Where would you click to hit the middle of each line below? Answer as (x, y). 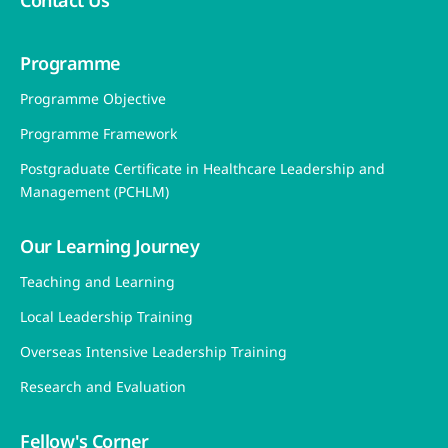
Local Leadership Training (106, 317)
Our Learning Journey (110, 246)
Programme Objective (93, 99)
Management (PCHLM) (94, 192)
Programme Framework (98, 134)
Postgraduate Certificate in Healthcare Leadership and (202, 169)
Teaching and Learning (97, 282)
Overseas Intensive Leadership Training (153, 352)
